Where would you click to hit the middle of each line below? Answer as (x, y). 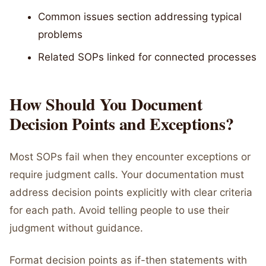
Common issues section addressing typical (140, 17)
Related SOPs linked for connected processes (147, 57)
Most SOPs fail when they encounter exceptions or (130, 157)
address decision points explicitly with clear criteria (131, 192)
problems (60, 34)
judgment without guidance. (76, 228)
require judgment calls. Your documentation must (127, 175)
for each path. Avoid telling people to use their (119, 210)
